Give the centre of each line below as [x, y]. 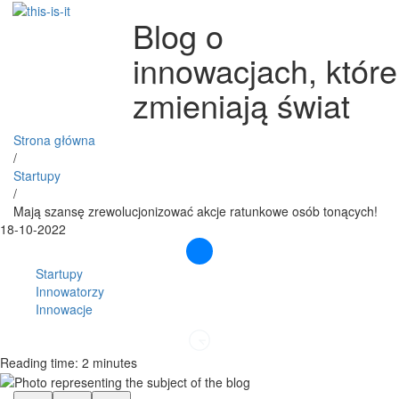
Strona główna [54, 140]
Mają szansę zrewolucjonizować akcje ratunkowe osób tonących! [195, 211]
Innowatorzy [70, 291]
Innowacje [64, 309]
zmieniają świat [242, 105]
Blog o [179, 35]
